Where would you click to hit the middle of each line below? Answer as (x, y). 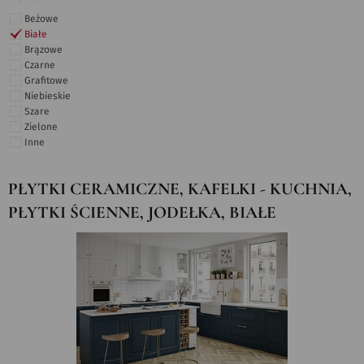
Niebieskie (48, 96)
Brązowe (43, 50)
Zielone (41, 127)
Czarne (40, 65)
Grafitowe (46, 80)
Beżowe (41, 19)
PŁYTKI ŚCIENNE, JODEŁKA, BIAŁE (142, 212)
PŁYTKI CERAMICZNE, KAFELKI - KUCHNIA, (180, 189)
